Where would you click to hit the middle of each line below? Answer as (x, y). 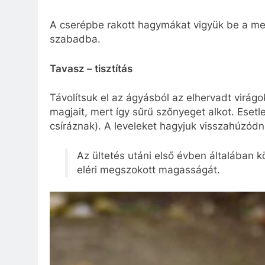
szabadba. (75, 39)
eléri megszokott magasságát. (148, 169)
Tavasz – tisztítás (91, 68)
